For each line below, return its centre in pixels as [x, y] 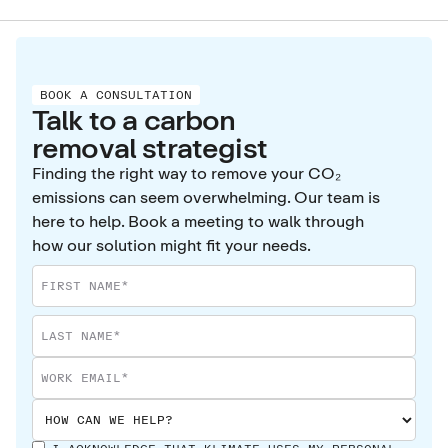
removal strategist [149, 146]
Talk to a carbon [134, 118]
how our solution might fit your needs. [171, 244]
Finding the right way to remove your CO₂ [186, 172]
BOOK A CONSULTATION [116, 94]
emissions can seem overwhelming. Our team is [206, 196]
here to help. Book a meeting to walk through [198, 220]
